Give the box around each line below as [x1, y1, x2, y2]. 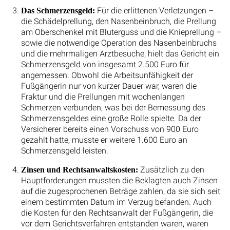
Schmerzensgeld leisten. [21, 146, 108, 156]
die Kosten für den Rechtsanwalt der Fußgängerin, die [21, 208, 213, 218]
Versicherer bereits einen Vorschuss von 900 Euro [21, 124, 199, 135]
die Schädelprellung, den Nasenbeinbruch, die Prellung [21, 16, 216, 27]
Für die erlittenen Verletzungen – [94, 6, 214, 16]
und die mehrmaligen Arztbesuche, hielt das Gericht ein [21, 49, 219, 59]
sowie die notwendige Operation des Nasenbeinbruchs [21, 38, 217, 48]
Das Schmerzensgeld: [21, 6, 95, 15]
